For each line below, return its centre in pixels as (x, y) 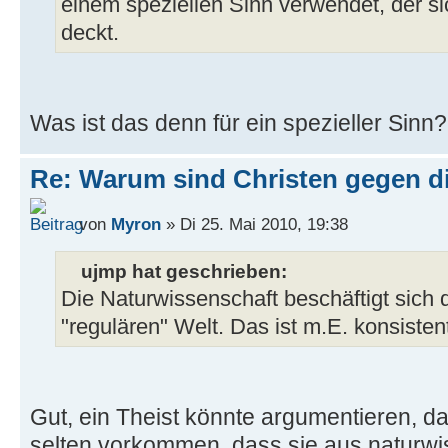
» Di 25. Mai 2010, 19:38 (254, 224)
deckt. (90, 32)
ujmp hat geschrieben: (184, 271)
